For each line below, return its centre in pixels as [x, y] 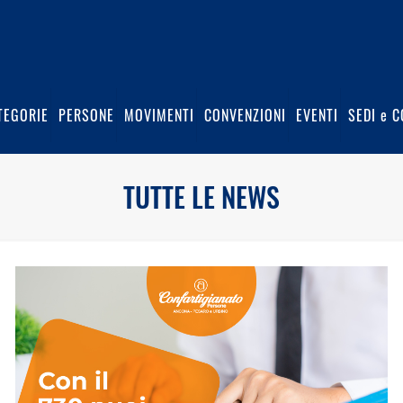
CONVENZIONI [245, 115]
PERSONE [86, 115]
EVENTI [317, 115]
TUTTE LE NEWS [201, 197]
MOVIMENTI [159, 115]
